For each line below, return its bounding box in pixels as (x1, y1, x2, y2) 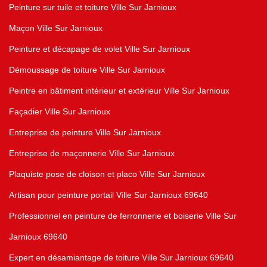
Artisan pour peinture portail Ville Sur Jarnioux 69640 (9, 190, 208, 200)
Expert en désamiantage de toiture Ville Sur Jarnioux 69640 (9, 253, 234, 263)
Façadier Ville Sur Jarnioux (9, 107, 110, 117)
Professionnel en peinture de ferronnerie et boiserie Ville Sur (9, 211, 237, 221)
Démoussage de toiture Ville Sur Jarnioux (9, 65, 165, 75)
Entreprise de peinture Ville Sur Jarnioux (9, 128, 161, 138)
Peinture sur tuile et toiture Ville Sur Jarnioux (9, 2, 176, 13)
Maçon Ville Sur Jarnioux (9, 23, 103, 33)
